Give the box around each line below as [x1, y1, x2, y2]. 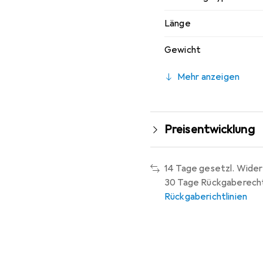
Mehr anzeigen [177, 71, 240, 83]
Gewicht [164, 44, 201, 56]
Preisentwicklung [164, 122, 255, 137]
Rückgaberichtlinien [164, 191, 248, 203]
